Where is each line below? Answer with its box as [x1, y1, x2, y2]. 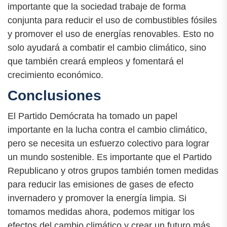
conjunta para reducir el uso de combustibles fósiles [8, 15, 217, 25]
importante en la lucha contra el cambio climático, [8, 125, 207, 135]
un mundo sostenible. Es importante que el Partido [8, 152, 212, 163]
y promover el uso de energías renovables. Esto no [8, 28, 214, 39]
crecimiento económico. [8, 69, 103, 80]
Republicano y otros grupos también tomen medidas [8, 166, 218, 176]
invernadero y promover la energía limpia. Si [8, 193, 186, 204]
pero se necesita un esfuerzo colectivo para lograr [8, 138, 209, 149]
